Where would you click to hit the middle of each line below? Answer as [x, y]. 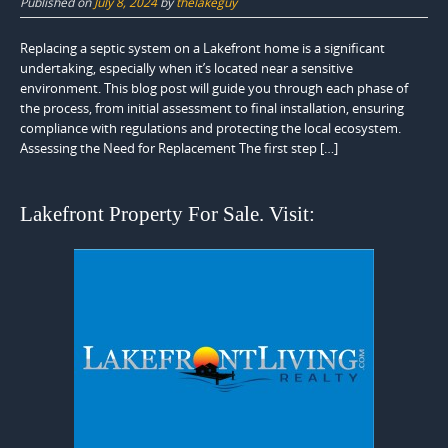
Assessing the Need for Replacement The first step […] [179, 147]
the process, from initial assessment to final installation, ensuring [212, 107]
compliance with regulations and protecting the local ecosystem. [210, 127]
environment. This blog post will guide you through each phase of [214, 87]
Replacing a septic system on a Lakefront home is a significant [202, 47]
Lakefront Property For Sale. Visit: [167, 214]
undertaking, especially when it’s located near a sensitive [186, 67]
